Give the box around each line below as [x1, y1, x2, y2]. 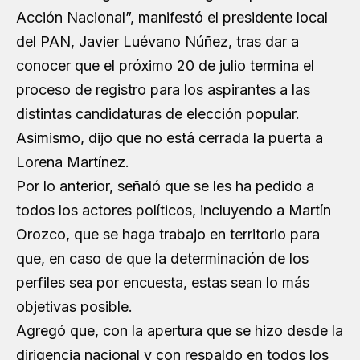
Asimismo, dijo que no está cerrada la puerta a [16, 129, 323, 146]
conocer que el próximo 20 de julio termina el [16, 56, 314, 74]
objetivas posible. [16, 297, 133, 315]
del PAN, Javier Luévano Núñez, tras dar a [16, 32, 299, 50]
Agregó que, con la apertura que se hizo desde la [16, 321, 343, 339]
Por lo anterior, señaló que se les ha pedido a [16, 177, 314, 194]
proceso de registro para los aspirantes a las [16, 80, 310, 98]
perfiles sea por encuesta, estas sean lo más [16, 273, 309, 291]
